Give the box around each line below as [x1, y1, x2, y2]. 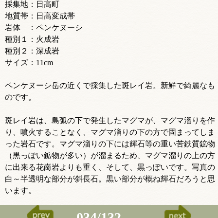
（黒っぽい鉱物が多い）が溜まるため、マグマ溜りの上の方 [5, 151, 215, 160]
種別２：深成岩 [5, 46, 59, 55]
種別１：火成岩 [5, 35, 59, 43]
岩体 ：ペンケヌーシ [5, 23, 83, 32]
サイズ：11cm [5, 58, 53, 67]
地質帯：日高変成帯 [5, 11, 75, 20]
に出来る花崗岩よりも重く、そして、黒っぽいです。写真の [5, 163, 215, 171]
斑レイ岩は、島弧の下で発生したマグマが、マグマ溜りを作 [5, 116, 215, 125]
